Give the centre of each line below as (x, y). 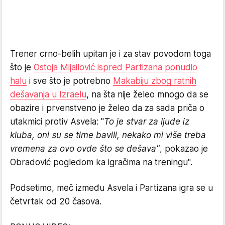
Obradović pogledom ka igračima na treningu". (101, 162)
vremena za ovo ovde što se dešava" (85, 148)
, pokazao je (184, 148)
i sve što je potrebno (70, 81)
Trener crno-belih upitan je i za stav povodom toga (110, 53)
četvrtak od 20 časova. (56, 201)
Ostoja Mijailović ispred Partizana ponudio (116, 67)
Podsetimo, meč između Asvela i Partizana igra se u (111, 188)
